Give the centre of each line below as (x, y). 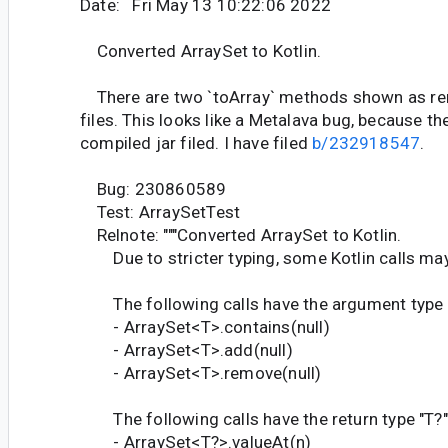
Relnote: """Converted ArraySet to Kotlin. (241, 235)
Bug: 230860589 (153, 189)
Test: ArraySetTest (160, 212)
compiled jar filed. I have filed (196, 143)
